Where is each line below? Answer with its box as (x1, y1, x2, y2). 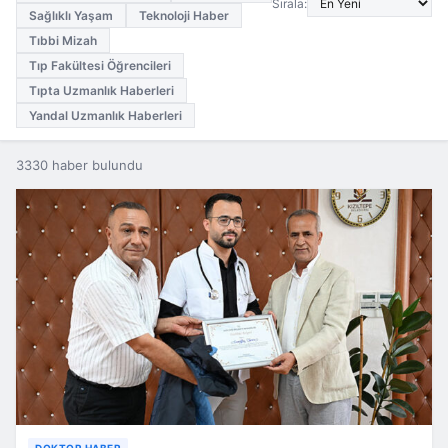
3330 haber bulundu (16, 157, 143, 173)
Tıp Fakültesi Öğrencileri (29, 58, 171, 73)
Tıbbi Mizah (29, 33, 97, 48)
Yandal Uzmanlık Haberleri (29, 108, 182, 123)
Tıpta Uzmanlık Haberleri (29, 83, 174, 98)
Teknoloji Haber (139, 8, 229, 23)
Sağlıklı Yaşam (29, 8, 113, 23)
